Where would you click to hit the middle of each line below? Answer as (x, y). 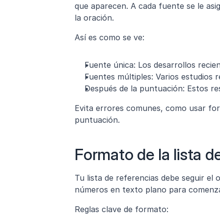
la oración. (94, 18)
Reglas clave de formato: (122, 209)
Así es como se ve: (110, 37)
